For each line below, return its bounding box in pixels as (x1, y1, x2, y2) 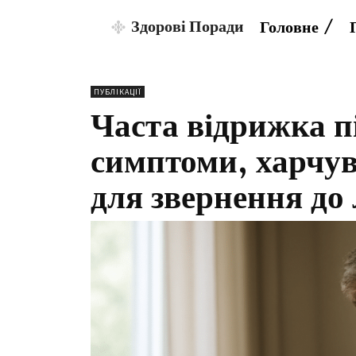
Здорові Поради (131, 16, 244, 36)
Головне (260, 17, 319, 37)
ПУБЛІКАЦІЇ (94, 87, 141, 97)
